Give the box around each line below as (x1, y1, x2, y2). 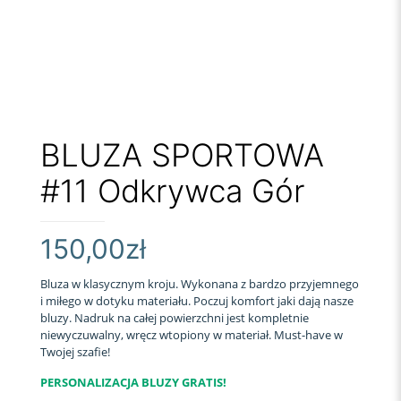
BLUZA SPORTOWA (40, 136, 324, 175)
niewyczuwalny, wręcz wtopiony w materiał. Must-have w (40, 327, 343, 344)
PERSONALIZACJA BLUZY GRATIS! (40, 374, 226, 391)
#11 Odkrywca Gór (40, 172, 304, 210)
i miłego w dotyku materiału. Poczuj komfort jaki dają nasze (40, 293, 354, 310)
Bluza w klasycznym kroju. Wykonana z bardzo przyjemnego (40, 276, 359, 293)
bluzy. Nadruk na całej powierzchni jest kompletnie (40, 310, 309, 327)
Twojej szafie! (40, 344, 110, 361)
